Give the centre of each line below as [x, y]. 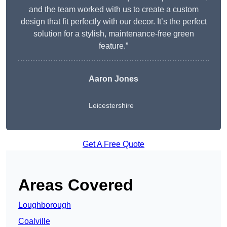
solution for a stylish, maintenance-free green [113, 34]
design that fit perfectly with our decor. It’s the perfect [113, 22]
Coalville [34, 221]
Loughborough [45, 205]
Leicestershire [111, 106]
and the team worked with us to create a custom [113, 10]
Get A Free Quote [113, 144]
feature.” [113, 46]
